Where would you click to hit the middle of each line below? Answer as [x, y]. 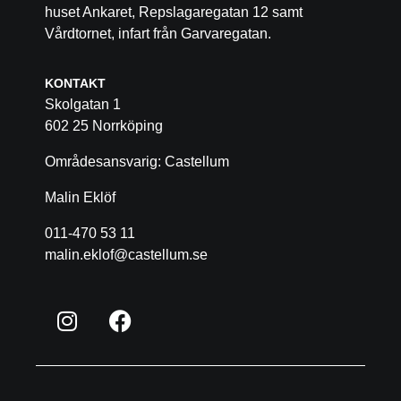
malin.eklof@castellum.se [126, 255]
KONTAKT [75, 84]
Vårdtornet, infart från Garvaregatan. [158, 34]
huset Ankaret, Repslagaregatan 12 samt [174, 13]
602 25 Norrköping [104, 126]
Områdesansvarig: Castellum [137, 162]
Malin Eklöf [80, 198]
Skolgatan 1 [83, 105]
